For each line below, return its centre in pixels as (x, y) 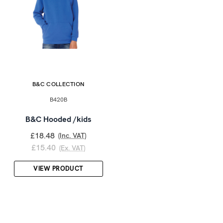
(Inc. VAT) (72, 136)
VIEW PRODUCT (58, 168)
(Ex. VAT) (72, 148)
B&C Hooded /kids (58, 119)
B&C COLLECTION (58, 84)
